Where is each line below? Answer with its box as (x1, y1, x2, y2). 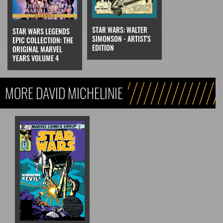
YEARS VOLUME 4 (12, 52, 59, 63)
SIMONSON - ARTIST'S (92, 33, 151, 44)
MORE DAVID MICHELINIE (5, 82, 123, 103)
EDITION (92, 42, 114, 53)
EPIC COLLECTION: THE (12, 34, 73, 45)
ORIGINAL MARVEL (12, 43, 62, 54)
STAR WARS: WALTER (92, 24, 147, 35)
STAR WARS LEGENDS (12, 25, 70, 36)
